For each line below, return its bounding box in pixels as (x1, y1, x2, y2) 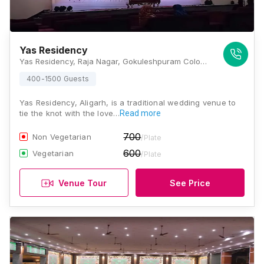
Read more (120, 108, 161, 118)
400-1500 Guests (27, 74, 89, 83)
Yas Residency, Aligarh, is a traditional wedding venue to (19, 98, 236, 107)
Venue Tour (58, 177, 107, 188)
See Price (170, 177, 210, 188)
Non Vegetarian (32, 132, 91, 141)
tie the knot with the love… (19, 108, 120, 118)
